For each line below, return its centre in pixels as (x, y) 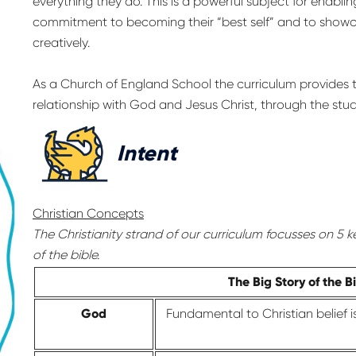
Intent (147, 153)
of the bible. (66, 255)
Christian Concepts (88, 214)
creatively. (61, 42)
